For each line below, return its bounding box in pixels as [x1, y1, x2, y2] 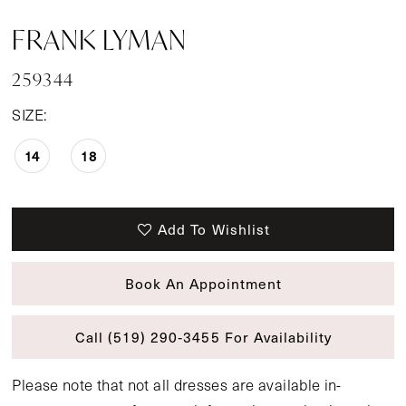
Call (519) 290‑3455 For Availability [74, 326, 333, 348]
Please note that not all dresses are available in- [12, 373, 342, 395]
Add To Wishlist [158, 218, 270, 240]
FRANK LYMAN [12, 22, 188, 58]
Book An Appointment [124, 272, 283, 294]
